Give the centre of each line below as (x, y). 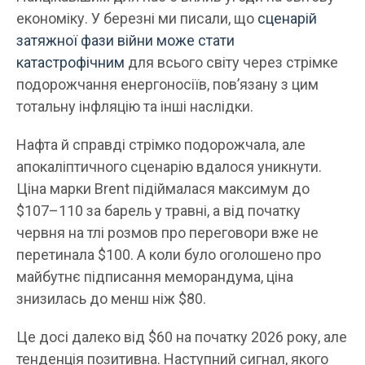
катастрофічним (70, 63)
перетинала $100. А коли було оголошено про (169, 255)
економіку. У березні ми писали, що (137, 19)
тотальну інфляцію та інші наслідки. (135, 107)
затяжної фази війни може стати (125, 41)
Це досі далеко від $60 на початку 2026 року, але (182, 337)
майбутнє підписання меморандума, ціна (155, 277)
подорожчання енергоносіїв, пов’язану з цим (167, 85)
